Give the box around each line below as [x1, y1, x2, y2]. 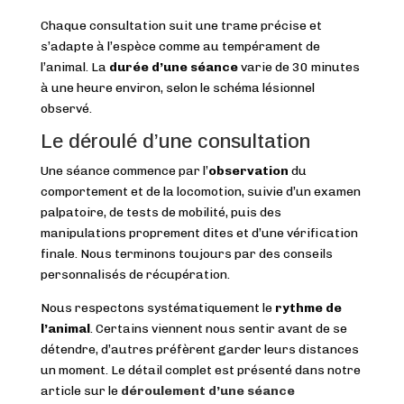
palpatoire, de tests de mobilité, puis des [40, 205, 281, 221]
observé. [40, 101, 92, 117]
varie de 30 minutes [237, 60, 360, 76]
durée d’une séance [108, 60, 238, 76]
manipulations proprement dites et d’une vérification [40, 225, 358, 242]
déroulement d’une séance [120, 383, 295, 399]
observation [207, 163, 289, 179]
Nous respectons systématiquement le [40, 300, 275, 317]
